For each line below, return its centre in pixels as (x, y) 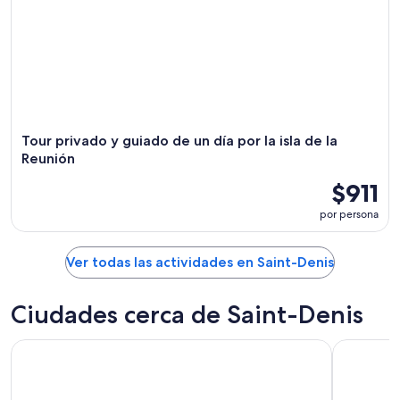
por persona (349, 214)
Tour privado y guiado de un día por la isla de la (179, 141)
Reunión (48, 158)
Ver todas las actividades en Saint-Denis (200, 262)
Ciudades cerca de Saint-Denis (187, 314)
